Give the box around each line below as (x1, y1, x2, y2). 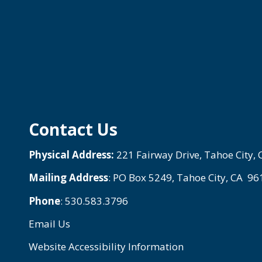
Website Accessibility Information (29, 240, 184, 254)
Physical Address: (29, 147, 114, 161)
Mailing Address (29, 171, 108, 185)
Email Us (29, 217, 70, 231)
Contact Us (29, 118, 118, 140)
